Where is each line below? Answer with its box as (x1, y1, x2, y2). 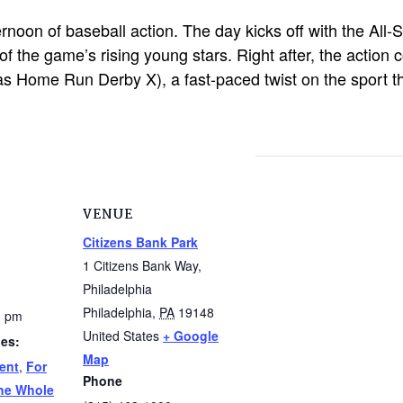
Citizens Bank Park (83, 232, 198, 251)
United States (83, 326, 159, 345)
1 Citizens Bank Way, (83, 255, 201, 274)
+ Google (163, 326, 219, 345)
